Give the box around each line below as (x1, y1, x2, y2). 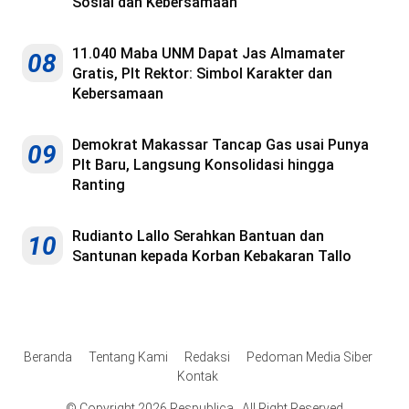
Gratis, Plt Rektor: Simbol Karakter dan (72, 65, 332, 83)
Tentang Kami (88, 350, 168, 365)
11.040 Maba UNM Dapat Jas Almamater (72, 45, 345, 63)
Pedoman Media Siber (246, 350, 372, 365)
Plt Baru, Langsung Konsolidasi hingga (72, 156, 334, 174)
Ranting (72, 176, 125, 194)
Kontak (177, 369, 218, 384)
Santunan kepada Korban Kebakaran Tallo (72, 247, 351, 266)
